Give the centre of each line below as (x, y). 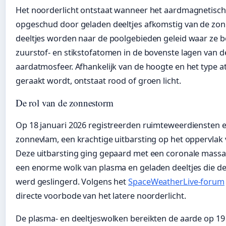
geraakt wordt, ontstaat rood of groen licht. (98, 80)
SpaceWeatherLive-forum (176, 181)
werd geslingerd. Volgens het (72, 181)
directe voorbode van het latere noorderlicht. (101, 195)
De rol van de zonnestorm (65, 102)
